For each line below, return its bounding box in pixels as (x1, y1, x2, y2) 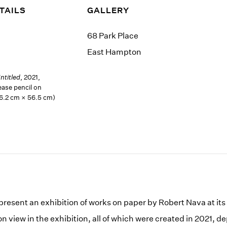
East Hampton (87, 47, 142, 57)
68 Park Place (87, 31, 139, 41)
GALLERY (87, 6, 129, 16)
